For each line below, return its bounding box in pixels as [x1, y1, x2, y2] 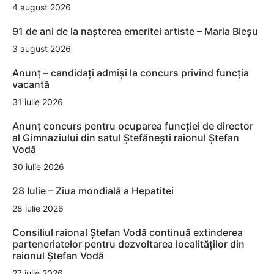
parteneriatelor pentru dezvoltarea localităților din [12, 238, 245, 251]
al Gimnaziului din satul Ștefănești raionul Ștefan [12, 131, 239, 144]
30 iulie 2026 [12, 161, 64, 172]
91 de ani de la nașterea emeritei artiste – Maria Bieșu [12, 25, 258, 38]
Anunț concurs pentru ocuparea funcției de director [12, 120, 253, 133]
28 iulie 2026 [12, 203, 64, 214]
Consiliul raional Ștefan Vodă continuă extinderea [12, 226, 243, 239]
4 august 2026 [12, 2, 71, 13]
